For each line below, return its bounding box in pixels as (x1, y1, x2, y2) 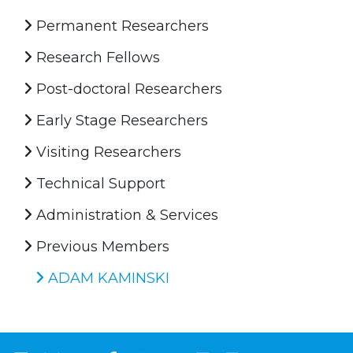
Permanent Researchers (32, 17, 209, 35)
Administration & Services (32, 206, 218, 224)
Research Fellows (32, 48, 160, 66)
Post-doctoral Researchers (32, 80, 222, 98)
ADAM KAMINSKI (44, 269, 169, 287)
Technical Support (32, 174, 165, 192)
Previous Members (32, 237, 169, 255)
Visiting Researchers (32, 143, 181, 161)
